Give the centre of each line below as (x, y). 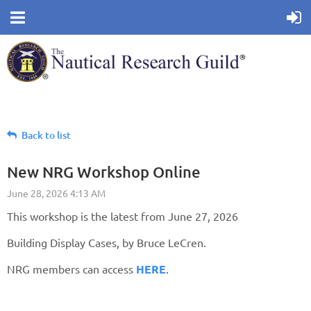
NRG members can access (72, 269)
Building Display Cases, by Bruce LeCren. (107, 242)
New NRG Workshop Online (104, 172)
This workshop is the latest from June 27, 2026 (123, 216)
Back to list (46, 135)
